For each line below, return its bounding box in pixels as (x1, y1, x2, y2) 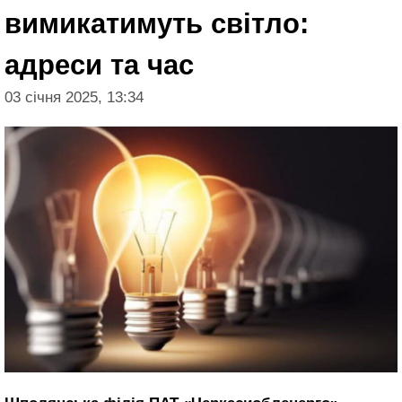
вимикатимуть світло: (4, 8, 309, 39)
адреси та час (4, 49, 194, 81)
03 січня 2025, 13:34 (4, 89, 144, 106)
